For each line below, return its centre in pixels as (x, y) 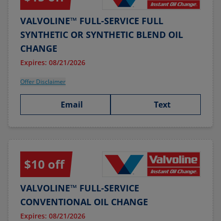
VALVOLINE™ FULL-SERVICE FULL (92, 21)
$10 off (44, 164)
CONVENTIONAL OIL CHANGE (84, 202)
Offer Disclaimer (43, 82)
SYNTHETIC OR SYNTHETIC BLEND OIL (102, 35)
